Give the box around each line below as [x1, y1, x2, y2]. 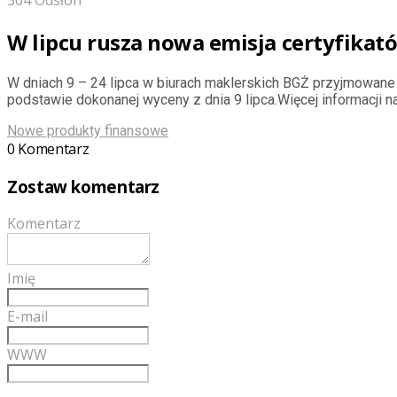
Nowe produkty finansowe [7, 121, 168, 139]
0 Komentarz [7, 138, 90, 159]
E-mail [7, 307, 48, 327]
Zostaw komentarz [7, 175, 160, 198]
